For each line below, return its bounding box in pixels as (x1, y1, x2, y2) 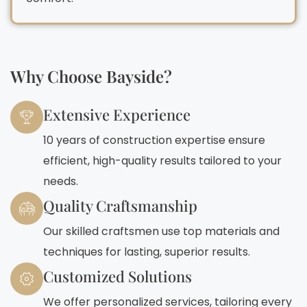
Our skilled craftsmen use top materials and (43, 223, 280, 239)
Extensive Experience (43, 103, 191, 125)
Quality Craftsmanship (43, 195, 197, 216)
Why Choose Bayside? (10, 64, 172, 87)
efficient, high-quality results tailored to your (43, 152, 282, 169)
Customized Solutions (43, 265, 192, 286)
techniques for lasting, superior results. (43, 243, 250, 260)
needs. (43, 173, 78, 189)
